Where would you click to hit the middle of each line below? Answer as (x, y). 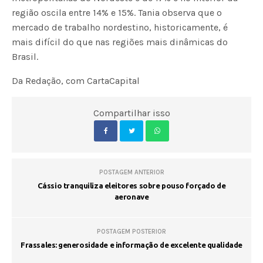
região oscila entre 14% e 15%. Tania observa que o (117, 13)
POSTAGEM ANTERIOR (131, 173)
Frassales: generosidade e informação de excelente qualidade (131, 245)
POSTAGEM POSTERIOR (131, 232)
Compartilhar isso (131, 113)
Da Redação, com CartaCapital (76, 81)
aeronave (131, 197)
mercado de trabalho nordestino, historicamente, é (120, 28)
